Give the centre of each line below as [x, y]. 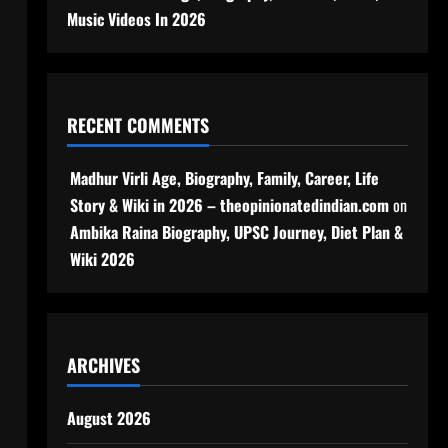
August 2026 [108, 418]
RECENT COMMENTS [137, 125]
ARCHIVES [103, 365]
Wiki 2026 [102, 259]
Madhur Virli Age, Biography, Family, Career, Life [224, 178]
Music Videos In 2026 [136, 19]
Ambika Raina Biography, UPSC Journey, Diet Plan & [236, 232]
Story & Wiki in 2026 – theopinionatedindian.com [229, 205]
